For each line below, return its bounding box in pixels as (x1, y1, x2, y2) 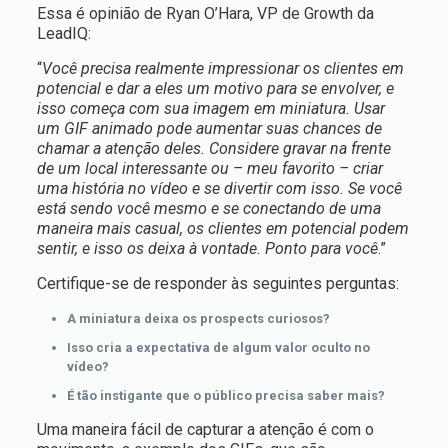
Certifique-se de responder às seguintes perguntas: (36, 274, 399, 293)
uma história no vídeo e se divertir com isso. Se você (36, 179, 402, 198)
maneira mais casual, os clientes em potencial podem (36, 219, 409, 238)
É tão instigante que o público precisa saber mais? (66, 388, 385, 403)
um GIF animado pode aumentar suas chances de (36, 119, 382, 138)
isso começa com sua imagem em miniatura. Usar (36, 99, 385, 118)
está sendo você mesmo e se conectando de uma (36, 199, 381, 218)
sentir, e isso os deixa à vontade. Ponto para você (36, 239, 378, 258)
